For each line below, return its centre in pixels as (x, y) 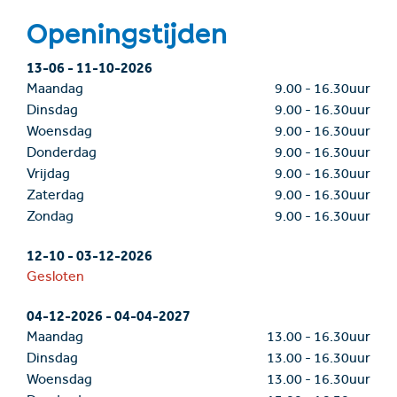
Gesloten (55, 279)
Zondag (50, 218)
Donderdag (62, 155)
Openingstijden (127, 34)
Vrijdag (48, 176)
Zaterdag (55, 197)
